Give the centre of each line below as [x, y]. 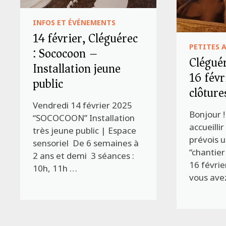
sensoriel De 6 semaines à [86, 143]
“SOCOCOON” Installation [84, 118]
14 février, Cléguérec [86, 38]
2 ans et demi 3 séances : [84, 155]
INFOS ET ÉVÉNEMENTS [74, 22]
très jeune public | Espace [85, 130]
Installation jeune [77, 68]
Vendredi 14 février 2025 [83, 105]
